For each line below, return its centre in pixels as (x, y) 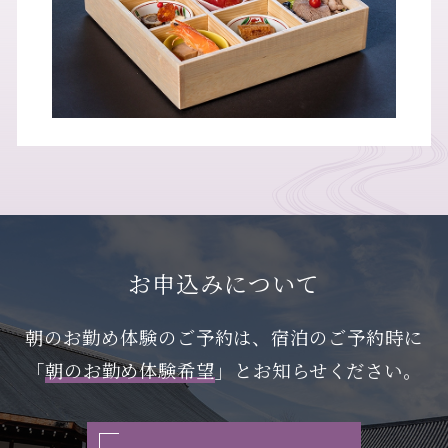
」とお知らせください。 (319, 370)
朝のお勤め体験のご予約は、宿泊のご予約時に (224, 337)
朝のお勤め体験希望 (130, 370)
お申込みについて (224, 284)
